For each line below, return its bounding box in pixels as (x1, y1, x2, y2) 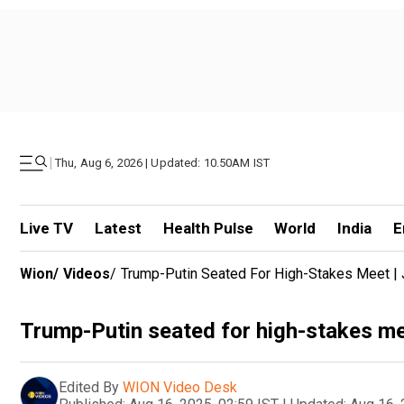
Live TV (20, 219, 73, 237)
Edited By (59, 378, 119, 396)
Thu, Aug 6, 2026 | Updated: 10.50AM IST (55, 156, 271, 170)
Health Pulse (162, 219, 253, 237)
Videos (63, 265, 110, 282)
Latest (94, 219, 142, 237)
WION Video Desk (123, 378, 237, 396)
